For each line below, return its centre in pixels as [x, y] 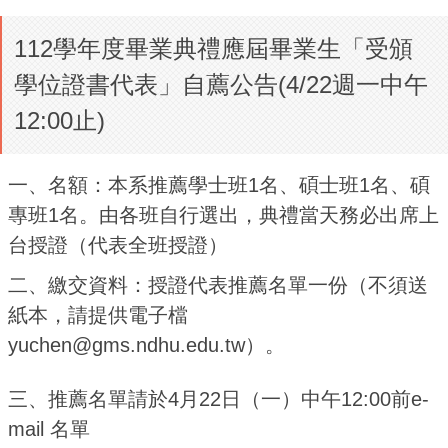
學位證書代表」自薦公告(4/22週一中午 [221, 84]
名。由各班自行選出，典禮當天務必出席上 [249, 215]
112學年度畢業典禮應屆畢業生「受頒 [213, 48]
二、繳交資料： [78, 285]
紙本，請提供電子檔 [98, 315]
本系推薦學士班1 [183, 185]
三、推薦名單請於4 [93, 399]
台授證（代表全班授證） [118, 245]
